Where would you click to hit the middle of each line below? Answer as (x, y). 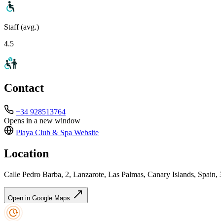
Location (26, 154)
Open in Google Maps (40, 198)
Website (85, 133)
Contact (24, 88)
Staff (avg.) (21, 27)
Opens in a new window (42, 121)
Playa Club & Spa (44, 133)
